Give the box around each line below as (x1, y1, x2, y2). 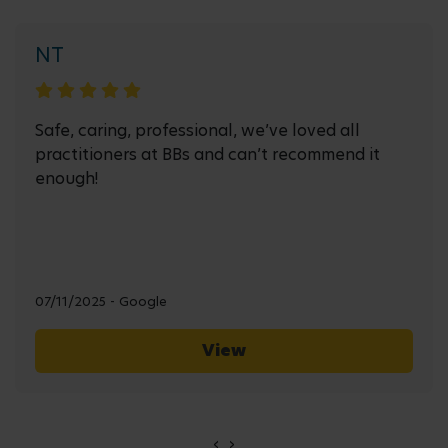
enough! (35, 166, 98, 190)
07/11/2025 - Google (35, 292, 167, 310)
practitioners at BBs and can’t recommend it (35, 142, 380, 166)
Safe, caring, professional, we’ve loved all (35, 118, 360, 142)
